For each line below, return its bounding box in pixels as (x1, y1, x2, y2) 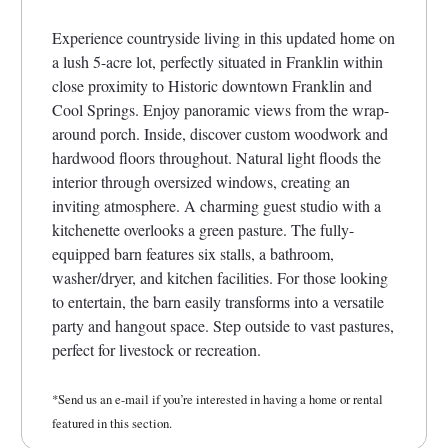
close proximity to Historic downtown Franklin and (52, 74, 372, 96)
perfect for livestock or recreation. (52, 338, 261, 360)
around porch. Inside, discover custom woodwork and (52, 122, 388, 144)
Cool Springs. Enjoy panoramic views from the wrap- (52, 98, 389, 120)
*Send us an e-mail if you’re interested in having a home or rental (52, 389, 383, 408)
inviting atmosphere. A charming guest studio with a (52, 194, 381, 216)
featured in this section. (52, 413, 172, 432)
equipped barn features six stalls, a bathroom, (52, 242, 334, 264)
